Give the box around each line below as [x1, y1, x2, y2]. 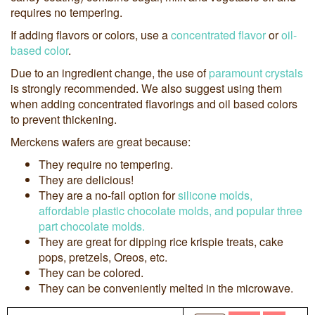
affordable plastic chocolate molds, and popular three [39, 202, 302, 219]
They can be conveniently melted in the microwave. [39, 280, 293, 297]
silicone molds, [178, 187, 252, 204]
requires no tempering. [11, 4, 122, 21]
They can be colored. [39, 264, 143, 281]
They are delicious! [39, 172, 134, 188]
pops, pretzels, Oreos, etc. [39, 249, 167, 266]
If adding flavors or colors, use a [11, 27, 171, 44]
